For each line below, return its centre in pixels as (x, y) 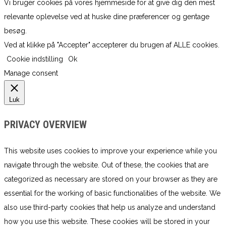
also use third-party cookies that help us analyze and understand (110, 208)
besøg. (15, 31)
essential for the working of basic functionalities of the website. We (112, 193)
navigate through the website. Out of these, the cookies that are (106, 165)
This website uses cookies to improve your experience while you (110, 151)
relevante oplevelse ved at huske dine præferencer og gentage (107, 17)
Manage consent (31, 73)
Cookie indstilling (35, 59)
